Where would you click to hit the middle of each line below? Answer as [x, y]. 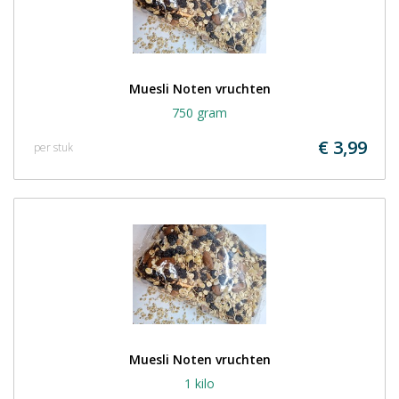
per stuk [53, 147]
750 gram [199, 113]
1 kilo [199, 383]
